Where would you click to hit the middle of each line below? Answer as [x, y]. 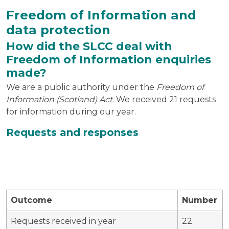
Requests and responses [72, 132]
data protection [58, 29]
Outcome [31, 200]
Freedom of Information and [101, 15]
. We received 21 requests [164, 99]
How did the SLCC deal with [89, 46]
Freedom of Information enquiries [109, 59]
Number [200, 200]
